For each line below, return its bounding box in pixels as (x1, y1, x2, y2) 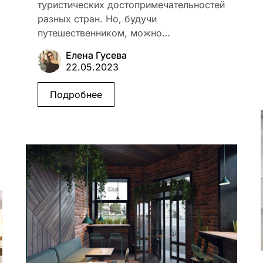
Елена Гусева (66, 49, 127, 61)
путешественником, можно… (38, 27, 170, 39)
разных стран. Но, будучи (38, 13, 157, 25)
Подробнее (50, 89, 102, 100)
